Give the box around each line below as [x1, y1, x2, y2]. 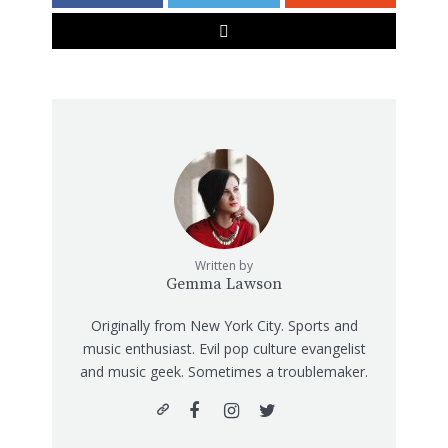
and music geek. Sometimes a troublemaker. [80, 362, 368, 382]
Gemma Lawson [166, 274, 282, 295]
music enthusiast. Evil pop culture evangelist [82, 339, 366, 359]
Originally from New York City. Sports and [90, 316, 358, 336]
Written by [195, 257, 253, 275]
